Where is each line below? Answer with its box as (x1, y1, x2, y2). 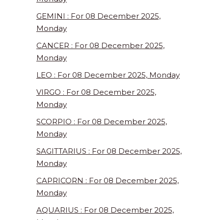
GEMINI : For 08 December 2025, (36, 11, 161, 21)
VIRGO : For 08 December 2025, (36, 87, 156, 97)
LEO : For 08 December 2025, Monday (36, 70, 180, 80)
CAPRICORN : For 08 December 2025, (36, 176, 179, 186)
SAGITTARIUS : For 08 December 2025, (36, 146, 182, 156)
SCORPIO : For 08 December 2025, (36, 117, 167, 127)
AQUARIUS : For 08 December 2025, (36, 205, 174, 215)
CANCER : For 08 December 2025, (36, 41, 165, 51)
